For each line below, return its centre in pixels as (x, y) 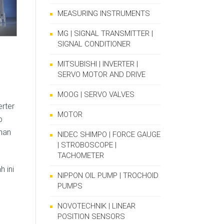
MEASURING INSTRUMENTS (104, 13)
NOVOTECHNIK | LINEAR (96, 206)
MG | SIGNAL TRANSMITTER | (105, 33)
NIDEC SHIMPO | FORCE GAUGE (109, 134)
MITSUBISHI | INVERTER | (98, 64)
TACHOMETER (81, 155)
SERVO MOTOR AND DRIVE (101, 74)
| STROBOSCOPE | (87, 145)
